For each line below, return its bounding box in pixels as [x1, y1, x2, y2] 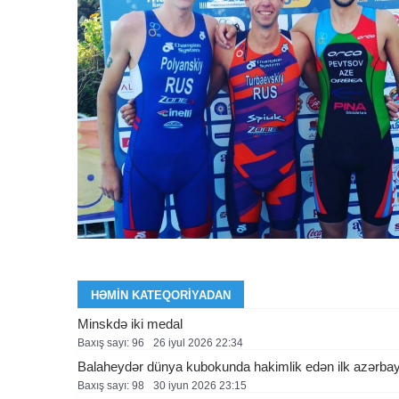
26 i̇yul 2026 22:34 [153, 336, 243, 349]
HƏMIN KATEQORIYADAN [91, 288, 231, 302]
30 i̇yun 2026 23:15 [153, 379, 247, 392]
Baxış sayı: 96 [77, 336, 144, 349]
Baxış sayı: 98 [77, 379, 144, 392]
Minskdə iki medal [77, 315, 183, 331]
